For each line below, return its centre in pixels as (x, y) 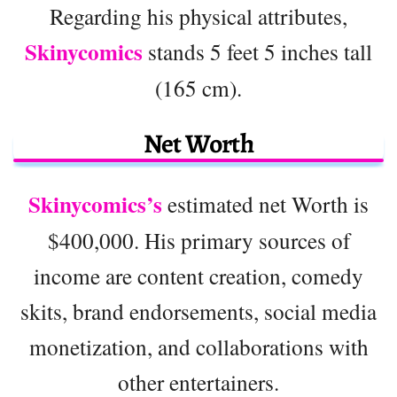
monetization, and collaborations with (198, 346)
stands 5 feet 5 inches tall (257, 51)
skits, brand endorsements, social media (198, 311)
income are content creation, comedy (198, 275)
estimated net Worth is (265, 203)
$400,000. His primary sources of (198, 240)
